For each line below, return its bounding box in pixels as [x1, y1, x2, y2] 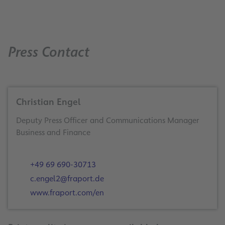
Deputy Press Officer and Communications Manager [16, 115, 199, 126]
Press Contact [8, 42, 89, 61]
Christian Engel [16, 95, 81, 108]
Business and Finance [16, 127, 90, 138]
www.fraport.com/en [28, 187, 104, 198]
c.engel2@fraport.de [28, 173, 104, 184]
